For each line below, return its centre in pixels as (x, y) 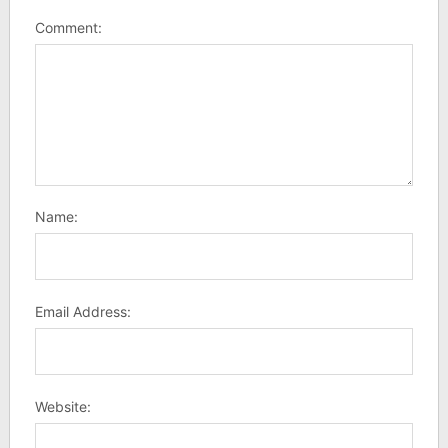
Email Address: (82, 311)
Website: (62, 406)
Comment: (68, 27)
